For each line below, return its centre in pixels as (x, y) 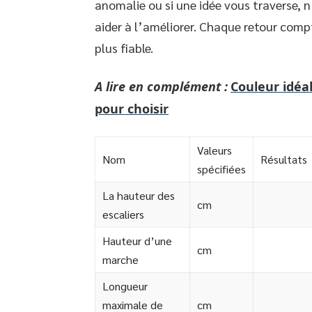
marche (120, 259)
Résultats (284, 159)
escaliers (123, 214)
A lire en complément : (161, 86)
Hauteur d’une (137, 241)
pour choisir (132, 109)
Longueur (125, 286)
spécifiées (221, 169)
